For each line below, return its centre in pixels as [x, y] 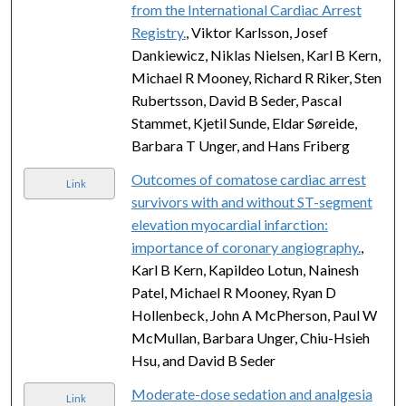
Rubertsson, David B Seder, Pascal [236, 100]
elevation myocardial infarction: [229, 224]
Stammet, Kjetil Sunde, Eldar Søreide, [244, 122]
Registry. [158, 32]
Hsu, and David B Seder [203, 360]
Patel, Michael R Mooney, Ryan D [233, 292]
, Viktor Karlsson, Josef [256, 32]
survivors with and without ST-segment [251, 201]
